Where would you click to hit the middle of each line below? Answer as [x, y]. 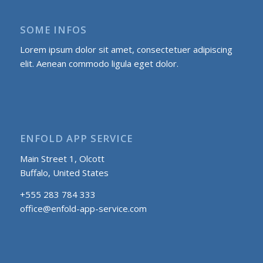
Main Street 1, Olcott [62, 158]
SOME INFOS [53, 29]
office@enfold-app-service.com [83, 208]
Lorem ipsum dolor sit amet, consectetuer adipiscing [126, 50]
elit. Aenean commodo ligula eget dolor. [99, 64]
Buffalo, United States [64, 172]
